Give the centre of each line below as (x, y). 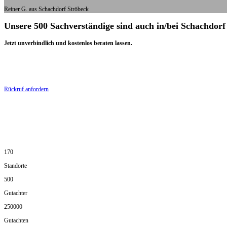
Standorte (15, 166)
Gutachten (16, 221)
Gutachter (16, 193)
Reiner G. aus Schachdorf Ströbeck (46, 9)
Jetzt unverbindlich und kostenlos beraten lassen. (68, 43)
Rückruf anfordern (26, 89)
